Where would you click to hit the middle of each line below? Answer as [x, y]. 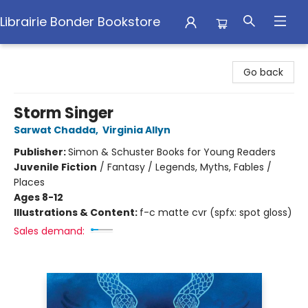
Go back [263, 72]
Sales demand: [49, 231]
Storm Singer [64, 113]
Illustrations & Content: [77, 212]
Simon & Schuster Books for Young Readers [172, 152]
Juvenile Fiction [55, 167]
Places [29, 182]
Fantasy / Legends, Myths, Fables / [189, 167]
